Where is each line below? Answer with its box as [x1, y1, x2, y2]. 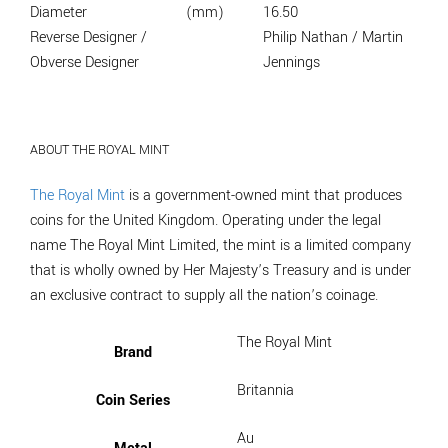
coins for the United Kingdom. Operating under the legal [30, 209, 381, 231]
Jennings [263, 52, 320, 74]
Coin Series [96, 389, 170, 411]
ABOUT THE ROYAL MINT [30, 140, 169, 160]
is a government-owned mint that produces [125, 184, 402, 206]
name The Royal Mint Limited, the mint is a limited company [30, 234, 411, 256]
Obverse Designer [30, 52, 139, 74]
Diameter [30, 2, 87, 24]
